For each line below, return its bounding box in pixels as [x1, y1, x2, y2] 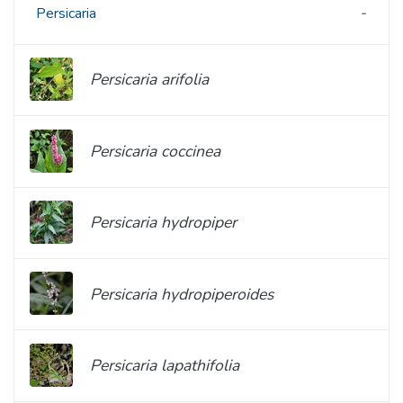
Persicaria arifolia [90, 68, 209, 91]
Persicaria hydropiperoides [90, 282, 273, 305]
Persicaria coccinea [90, 139, 220, 162]
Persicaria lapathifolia [90, 354, 239, 377]
